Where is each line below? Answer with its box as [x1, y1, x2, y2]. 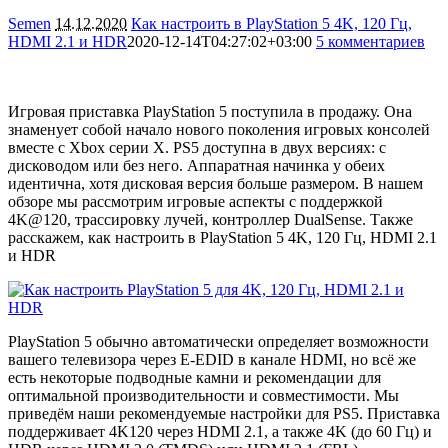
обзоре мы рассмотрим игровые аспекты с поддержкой [8, 192, 383, 210]
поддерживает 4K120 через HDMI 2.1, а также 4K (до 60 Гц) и [8, 422, 432, 440]
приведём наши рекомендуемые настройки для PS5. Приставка [8, 404, 440, 422]
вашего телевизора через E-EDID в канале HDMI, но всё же [8, 350, 416, 368]
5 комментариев [316, 32, 425, 50]
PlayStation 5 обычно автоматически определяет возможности [8, 332, 429, 350]
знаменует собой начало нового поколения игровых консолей [8, 120, 430, 138]
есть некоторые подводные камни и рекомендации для [8, 368, 381, 386]
